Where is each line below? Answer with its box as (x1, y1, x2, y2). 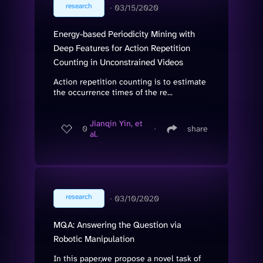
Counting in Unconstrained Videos (53, 56, 183, 68)
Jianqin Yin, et (90, 118, 143, 129)
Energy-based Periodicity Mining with (53, 28, 195, 40)
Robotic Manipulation (53, 232, 134, 245)
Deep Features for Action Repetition (53, 42, 190, 54)
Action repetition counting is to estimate (53, 76, 206, 87)
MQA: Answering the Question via (53, 218, 181, 231)
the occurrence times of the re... (53, 86, 173, 97)
